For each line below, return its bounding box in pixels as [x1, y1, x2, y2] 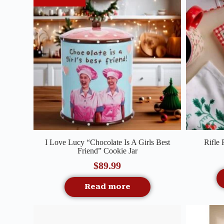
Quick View [81, 132, 120, 141]
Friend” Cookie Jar [77, 146, 137, 155]
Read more [84, 181, 130, 191]
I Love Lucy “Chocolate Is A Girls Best [44, 137, 170, 146]
